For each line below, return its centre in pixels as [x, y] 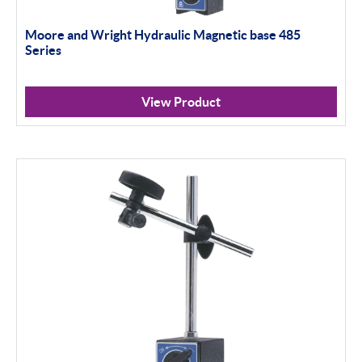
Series [43, 51]
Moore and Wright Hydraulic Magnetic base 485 [163, 35]
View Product [181, 102]
